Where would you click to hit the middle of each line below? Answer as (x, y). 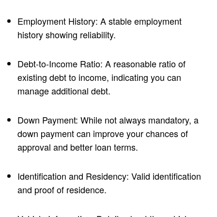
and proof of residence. (62, 190)
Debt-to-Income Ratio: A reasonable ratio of (101, 64)
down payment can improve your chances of (103, 133)
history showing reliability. (67, 35)
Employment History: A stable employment (100, 21)
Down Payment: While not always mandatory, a (108, 120)
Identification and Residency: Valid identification (109, 176)
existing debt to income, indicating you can (99, 77)
